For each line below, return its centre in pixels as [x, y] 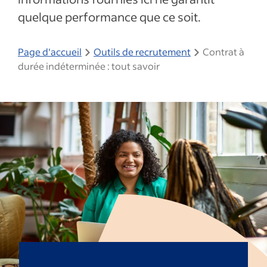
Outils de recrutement [142, 52]
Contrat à [223, 52]
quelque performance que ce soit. [109, 17]
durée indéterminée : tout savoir [89, 66]
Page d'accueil [50, 52]
